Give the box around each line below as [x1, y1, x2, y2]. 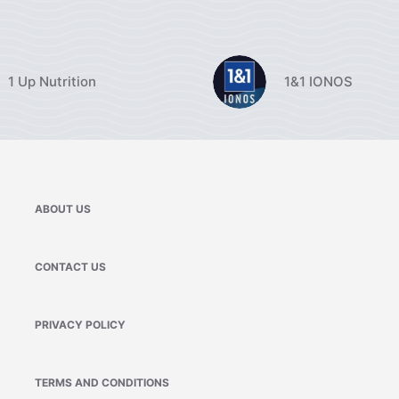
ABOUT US [35, 201, 92, 216]
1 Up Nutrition [8, 72, 97, 90]
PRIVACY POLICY [35, 317, 126, 331]
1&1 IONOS [283, 72, 353, 90]
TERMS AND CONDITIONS [35, 375, 170, 389]
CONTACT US [35, 259, 107, 273]
